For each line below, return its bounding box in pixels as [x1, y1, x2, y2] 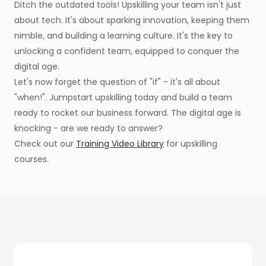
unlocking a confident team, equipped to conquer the [14, 45, 239, 58]
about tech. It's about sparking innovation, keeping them [14, 14, 249, 27]
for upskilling [164, 138, 217, 150]
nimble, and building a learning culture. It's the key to [14, 30, 233, 42]
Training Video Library [76, 138, 164, 150]
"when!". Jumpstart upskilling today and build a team [14, 91, 232, 104]
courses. [14, 153, 49, 166]
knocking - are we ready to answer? [14, 122, 163, 135]
